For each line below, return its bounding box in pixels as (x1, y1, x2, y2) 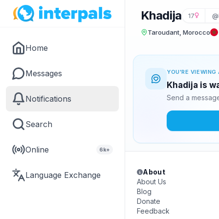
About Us (137, 177, 166, 186)
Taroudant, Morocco (148, 28, 210, 36)
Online (25, 145, 49, 154)
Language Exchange (25, 170, 101, 180)
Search (25, 119, 52, 129)
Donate (137, 197, 160, 205)
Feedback (137, 207, 170, 215)
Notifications (25, 94, 71, 104)
